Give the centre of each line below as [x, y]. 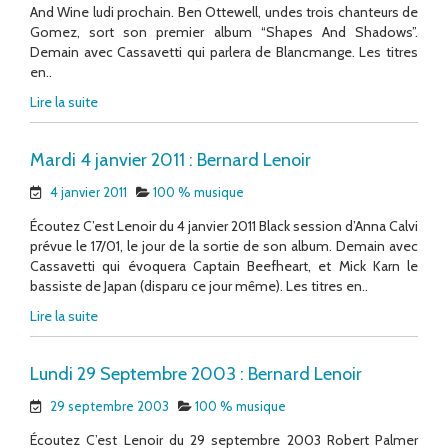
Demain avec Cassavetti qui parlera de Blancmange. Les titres [224, 51]
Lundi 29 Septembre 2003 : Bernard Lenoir [196, 373]
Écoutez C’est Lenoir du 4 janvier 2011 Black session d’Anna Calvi [224, 225]
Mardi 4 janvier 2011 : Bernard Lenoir [170, 159]
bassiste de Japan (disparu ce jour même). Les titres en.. [199, 285]
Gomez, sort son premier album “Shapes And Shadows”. [224, 31]
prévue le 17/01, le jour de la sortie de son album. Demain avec [224, 245]
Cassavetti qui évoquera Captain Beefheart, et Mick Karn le [224, 265]
